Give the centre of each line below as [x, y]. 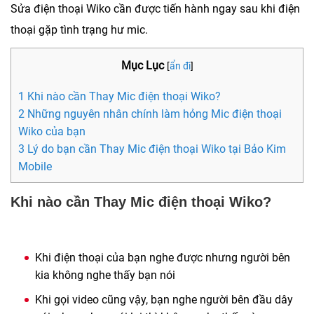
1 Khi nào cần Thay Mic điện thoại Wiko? [120, 97]
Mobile [35, 167]
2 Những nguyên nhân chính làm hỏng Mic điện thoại [150, 114]
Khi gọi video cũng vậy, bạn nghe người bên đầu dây [164, 300]
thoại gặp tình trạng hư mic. [79, 30]
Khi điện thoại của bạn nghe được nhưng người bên [163, 258]
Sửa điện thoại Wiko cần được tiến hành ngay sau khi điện [155, 9]
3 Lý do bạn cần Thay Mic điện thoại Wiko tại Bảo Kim [152, 149]
